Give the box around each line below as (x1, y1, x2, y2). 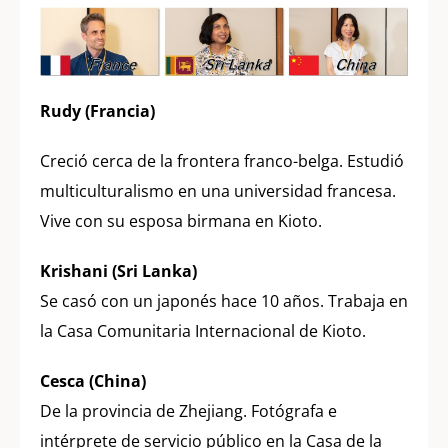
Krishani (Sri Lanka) (40, 260, 197, 283)
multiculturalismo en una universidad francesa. (40, 180, 396, 203)
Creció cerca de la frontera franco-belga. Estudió (40, 150, 404, 173)
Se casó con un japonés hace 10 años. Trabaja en (40, 290, 408, 313)
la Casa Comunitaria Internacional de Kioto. (40, 320, 366, 343)
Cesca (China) (40, 370, 146, 393)
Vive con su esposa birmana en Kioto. (40, 210, 322, 233)
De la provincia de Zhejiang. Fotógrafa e (40, 400, 337, 423)
